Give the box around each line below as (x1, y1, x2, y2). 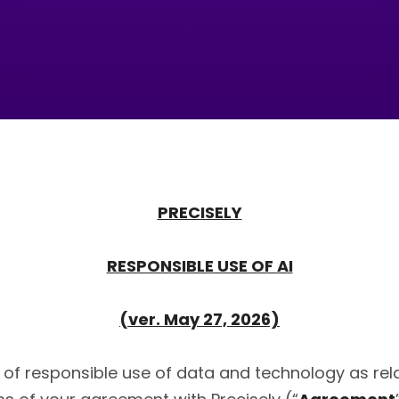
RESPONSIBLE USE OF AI (106, 255, 293, 277)
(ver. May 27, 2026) (119, 308, 280, 330)
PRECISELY (157, 201, 242, 224)
